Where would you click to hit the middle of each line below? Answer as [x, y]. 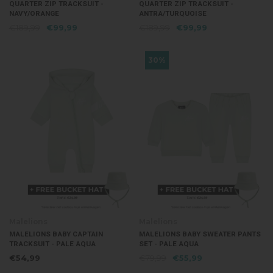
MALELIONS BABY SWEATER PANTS [200, 234]
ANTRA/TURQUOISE [173, 14]
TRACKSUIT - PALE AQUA [52, 244]
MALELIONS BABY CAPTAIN [56, 234]
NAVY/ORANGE [34, 14]
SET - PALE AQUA [169, 244]
